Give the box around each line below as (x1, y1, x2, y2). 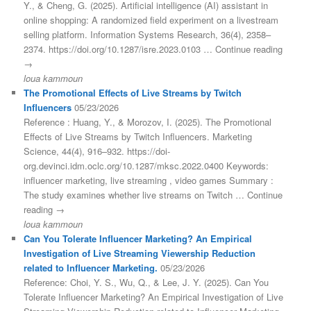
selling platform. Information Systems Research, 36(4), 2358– (24, 27, 271, 41)
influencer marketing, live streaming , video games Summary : (24, 173, 274, 187)
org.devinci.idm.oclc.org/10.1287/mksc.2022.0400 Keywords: (24, 158, 269, 172)
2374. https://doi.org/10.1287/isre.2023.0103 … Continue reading (24, 42, 283, 56)
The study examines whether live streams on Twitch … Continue (24, 187, 283, 201)
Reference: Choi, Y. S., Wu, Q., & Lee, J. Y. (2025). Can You (24, 275, 269, 289)
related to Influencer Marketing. (24, 260, 158, 274)
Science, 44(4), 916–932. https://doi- (24, 144, 171, 158)
